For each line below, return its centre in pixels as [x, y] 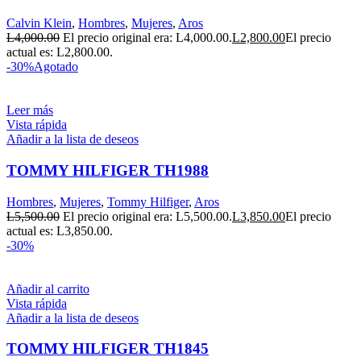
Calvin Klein [39, 23]
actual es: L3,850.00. [60, 230]
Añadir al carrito [48, 288]
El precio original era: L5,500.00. [147, 216]
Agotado [56, 67]
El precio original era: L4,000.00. [147, 38]
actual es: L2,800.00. [60, 52]
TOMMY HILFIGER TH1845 [108, 349]
